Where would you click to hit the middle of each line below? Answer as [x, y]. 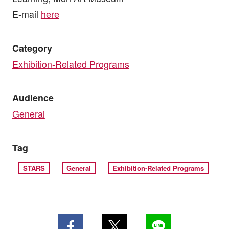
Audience [33, 98]
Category [32, 48]
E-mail [26, 14]
